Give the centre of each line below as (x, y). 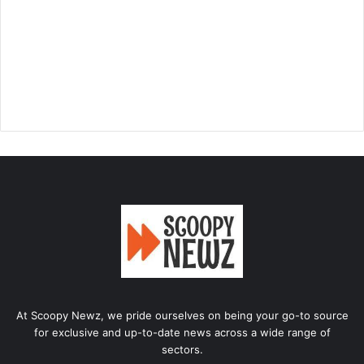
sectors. (182, 349)
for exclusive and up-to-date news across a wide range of (182, 332)
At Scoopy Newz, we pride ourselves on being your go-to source (182, 315)
